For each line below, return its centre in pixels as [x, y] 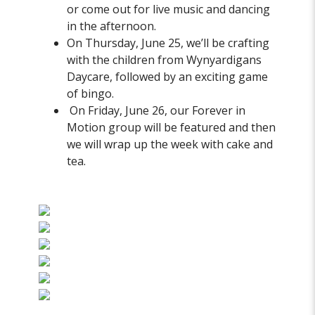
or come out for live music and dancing [169, 9]
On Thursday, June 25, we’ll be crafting [168, 43]
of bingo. [91, 94]
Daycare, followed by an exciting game [168, 77]
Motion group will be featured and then [172, 128]
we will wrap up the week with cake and [170, 144]
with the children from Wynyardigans [165, 60]
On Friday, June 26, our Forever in [156, 111]
